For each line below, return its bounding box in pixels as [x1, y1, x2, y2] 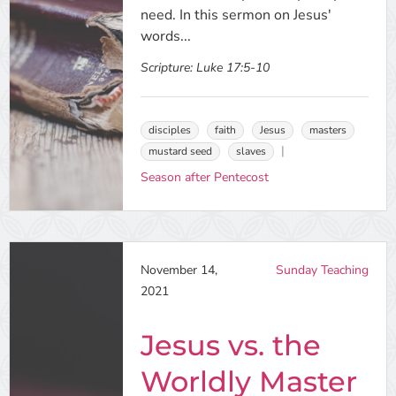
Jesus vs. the [140, 328, 321, 362]
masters [308, 123, 346, 137]
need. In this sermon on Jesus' [140, 5, 331, 25]
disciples [148, 123, 191, 137]
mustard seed [148, 144, 212, 158]
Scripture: [140, 59, 193, 76]
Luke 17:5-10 [195, 59, 270, 76]
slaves [235, 144, 266, 158]
